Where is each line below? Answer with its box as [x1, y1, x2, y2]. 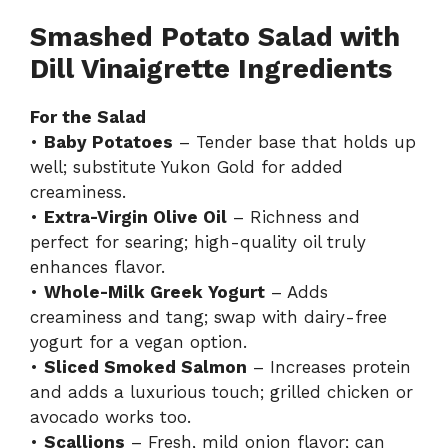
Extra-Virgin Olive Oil [44, 206, 227, 227]
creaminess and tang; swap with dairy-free [30, 306, 387, 327]
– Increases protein [247, 356, 411, 377]
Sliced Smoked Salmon [44, 356, 247, 377]
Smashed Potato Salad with [30, 20, 400, 53]
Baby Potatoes [44, 131, 173, 152]
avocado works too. [30, 406, 191, 427]
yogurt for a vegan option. [30, 331, 247, 352]
